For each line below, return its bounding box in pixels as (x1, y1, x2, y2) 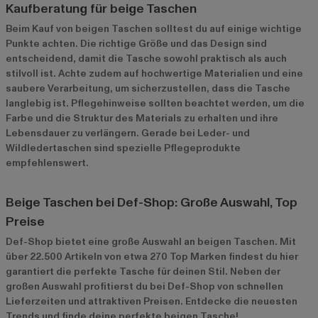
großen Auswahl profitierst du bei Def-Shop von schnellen (6, 279, 283, 293)
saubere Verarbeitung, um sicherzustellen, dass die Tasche (6, 81, 290, 95)
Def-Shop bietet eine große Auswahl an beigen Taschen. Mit (6, 234, 296, 248)
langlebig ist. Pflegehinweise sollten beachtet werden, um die (6, 96, 305, 110)
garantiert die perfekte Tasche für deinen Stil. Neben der (6, 264, 280, 278)
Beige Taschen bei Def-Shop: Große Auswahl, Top (6, 193, 297, 212)
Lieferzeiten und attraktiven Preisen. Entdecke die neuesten (6, 294, 297, 308)
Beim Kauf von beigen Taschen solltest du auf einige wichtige (6, 21, 302, 35)
